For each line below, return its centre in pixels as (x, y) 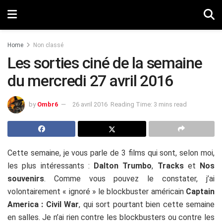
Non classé (48, 45)
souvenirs (26, 178)
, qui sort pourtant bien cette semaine (147, 204)
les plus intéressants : (51, 166)
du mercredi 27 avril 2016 (90, 81)
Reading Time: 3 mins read (149, 104)
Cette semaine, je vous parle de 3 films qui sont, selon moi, (111, 153)
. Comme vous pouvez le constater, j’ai (129, 178)
